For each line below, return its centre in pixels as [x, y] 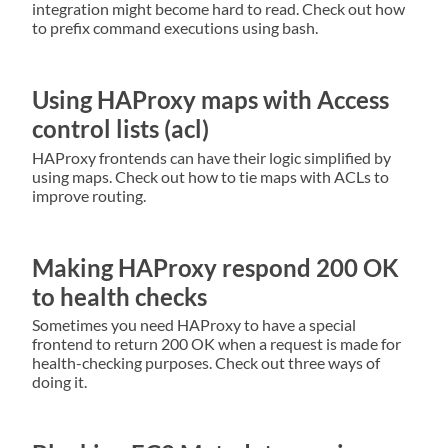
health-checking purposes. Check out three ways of [206, 363]
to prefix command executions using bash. [175, 27]
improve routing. [89, 195]
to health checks [119, 296]
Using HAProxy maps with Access [210, 99]
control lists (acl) [120, 128]
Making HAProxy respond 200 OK [215, 267]
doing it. [59, 382]
